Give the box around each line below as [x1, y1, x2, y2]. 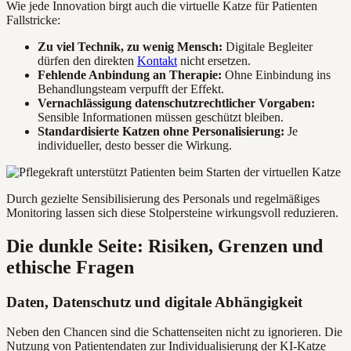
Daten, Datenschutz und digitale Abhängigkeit [6, 293, 302, 310]
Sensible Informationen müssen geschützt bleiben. [38, 110, 284, 124]
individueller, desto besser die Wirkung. [38, 138, 232, 152]
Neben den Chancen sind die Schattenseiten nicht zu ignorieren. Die [6, 325, 342, 339]
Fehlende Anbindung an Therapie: [38, 67, 222, 81]
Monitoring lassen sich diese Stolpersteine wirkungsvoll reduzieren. [6, 205, 338, 219]
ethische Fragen [6, 256, 134, 277]
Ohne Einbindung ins [222, 67, 331, 81]
